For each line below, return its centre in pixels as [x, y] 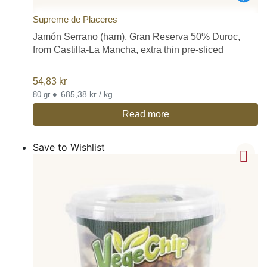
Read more [145, 114]
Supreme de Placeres [75, 20]
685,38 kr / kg [87, 94]
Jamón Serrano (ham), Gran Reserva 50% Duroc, [136, 37]
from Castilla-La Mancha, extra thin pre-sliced [128, 50]
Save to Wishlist [69, 147]
